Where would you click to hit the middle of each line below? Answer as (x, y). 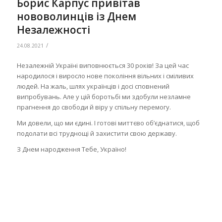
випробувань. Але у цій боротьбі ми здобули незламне (104, 96)
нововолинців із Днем (76, 16)
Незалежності (53, 29)
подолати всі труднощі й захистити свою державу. (97, 133)
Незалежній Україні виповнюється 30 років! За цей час (103, 65)
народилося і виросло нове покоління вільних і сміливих (105, 76)
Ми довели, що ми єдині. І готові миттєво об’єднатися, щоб (108, 123)
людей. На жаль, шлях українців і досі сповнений (93, 86)
